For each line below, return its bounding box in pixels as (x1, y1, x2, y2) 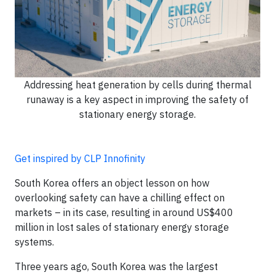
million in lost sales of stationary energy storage (15, 220, 229, 233)
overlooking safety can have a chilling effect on (15, 191, 225, 204)
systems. (15, 235, 54, 248)
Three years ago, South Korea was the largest (15, 260, 218, 273)
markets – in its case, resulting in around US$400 (15, 206, 233, 219)
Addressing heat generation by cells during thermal (23, 78, 252, 91)
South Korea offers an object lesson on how (15, 176, 209, 189)
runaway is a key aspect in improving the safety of (26, 93, 249, 106)
